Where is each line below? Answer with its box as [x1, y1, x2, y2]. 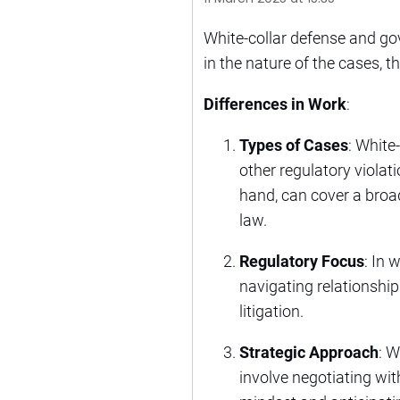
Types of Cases [239, 135, 348, 154]
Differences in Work [204, 94, 346, 113]
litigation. [239, 301, 304, 321]
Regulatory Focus [239, 251, 364, 271]
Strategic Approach [239, 342, 379, 362]
